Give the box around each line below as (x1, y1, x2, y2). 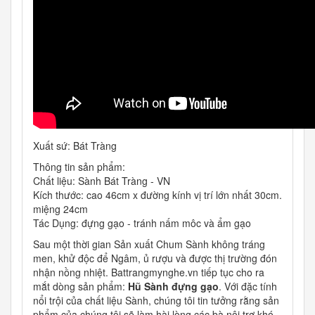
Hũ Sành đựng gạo (128, 279, 219, 294)
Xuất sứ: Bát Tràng (33, 139, 117, 153)
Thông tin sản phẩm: (33, 160, 125, 174)
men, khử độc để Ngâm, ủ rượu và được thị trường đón (33, 251, 277, 266)
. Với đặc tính (219, 279, 277, 294)
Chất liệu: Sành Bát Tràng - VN (33, 174, 170, 188)
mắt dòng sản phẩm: (33, 279, 128, 294)
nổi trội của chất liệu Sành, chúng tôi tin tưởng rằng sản (33, 293, 279, 308)
